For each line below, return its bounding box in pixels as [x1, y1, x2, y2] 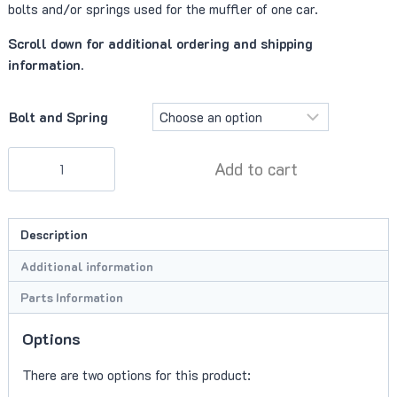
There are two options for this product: [21, 365, 251, 384]
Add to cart [214, 158, 298, 181]
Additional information [20, 258, 154, 274]
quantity [6, 212, 58, 230]
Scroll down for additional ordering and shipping [7, 35, 313, 53]
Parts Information [20, 290, 124, 306]
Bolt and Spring [8, 108, 108, 127]
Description [20, 227, 89, 243]
